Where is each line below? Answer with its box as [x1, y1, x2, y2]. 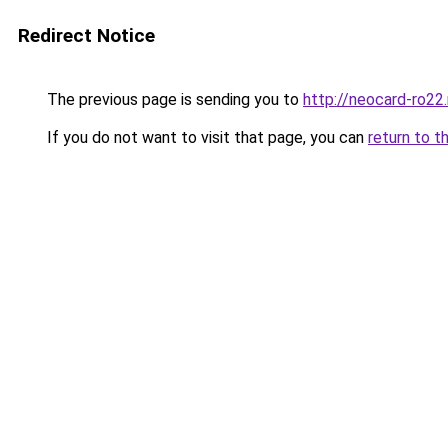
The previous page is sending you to [43, 90, 303, 109]
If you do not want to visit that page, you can [43, 128, 368, 147]
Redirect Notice [18, 24, 155, 47]
